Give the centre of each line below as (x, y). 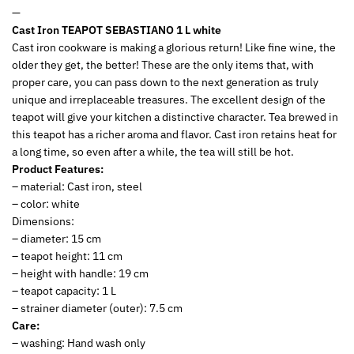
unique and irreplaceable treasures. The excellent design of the (169, 99)
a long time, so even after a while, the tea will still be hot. (153, 151)
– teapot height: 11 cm (67, 256)
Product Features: (58, 169)
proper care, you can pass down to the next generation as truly (165, 82)
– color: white (46, 203)
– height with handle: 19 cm (80, 273)
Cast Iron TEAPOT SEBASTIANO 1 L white (117, 30)
